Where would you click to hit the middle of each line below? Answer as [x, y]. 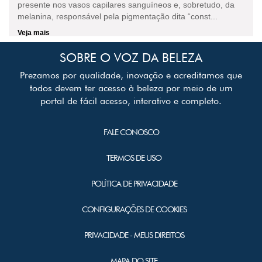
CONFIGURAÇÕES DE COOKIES [134, 209]
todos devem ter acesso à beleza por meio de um [131, 88]
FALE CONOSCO [131, 132]
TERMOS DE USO [134, 158]
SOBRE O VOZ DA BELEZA [131, 57]
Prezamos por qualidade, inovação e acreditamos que [131, 75]
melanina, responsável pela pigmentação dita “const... [118, 16]
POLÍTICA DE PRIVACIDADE [134, 183]
